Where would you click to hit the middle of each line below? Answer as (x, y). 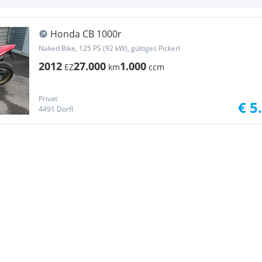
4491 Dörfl (56, 109)
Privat (48, 99)
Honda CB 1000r (86, 34)
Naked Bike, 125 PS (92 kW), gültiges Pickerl (109, 48)
